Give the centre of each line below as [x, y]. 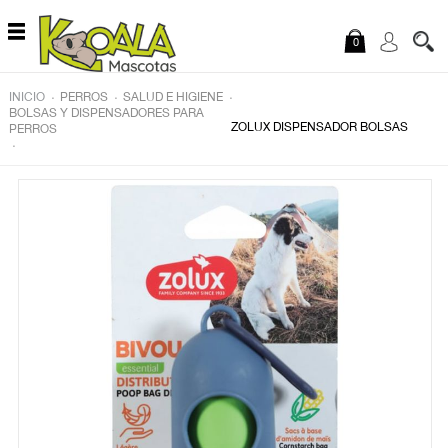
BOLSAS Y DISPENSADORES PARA [106, 114]
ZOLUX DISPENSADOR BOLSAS [320, 128]
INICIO [26, 98]
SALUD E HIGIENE [172, 98]
